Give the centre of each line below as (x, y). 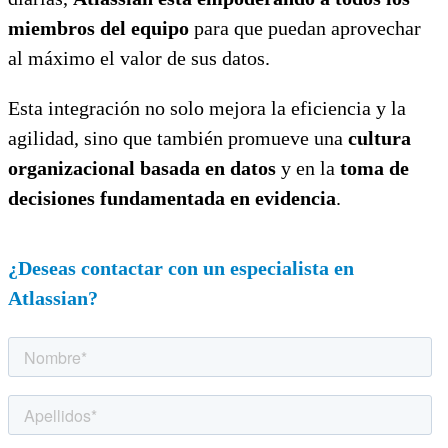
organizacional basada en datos (142, 167)
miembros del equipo (98, 27)
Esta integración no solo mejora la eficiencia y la (207, 107)
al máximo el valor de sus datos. (139, 57)
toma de (374, 167)
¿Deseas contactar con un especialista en (181, 267)
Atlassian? (53, 297)
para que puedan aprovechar (305, 27)
